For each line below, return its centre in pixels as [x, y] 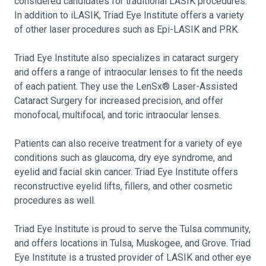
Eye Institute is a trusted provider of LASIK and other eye [133, 257]
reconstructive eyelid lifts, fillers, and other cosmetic [123, 186]
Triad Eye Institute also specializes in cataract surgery [126, 58]
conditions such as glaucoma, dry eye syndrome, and [123, 158]
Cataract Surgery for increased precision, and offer [119, 101]
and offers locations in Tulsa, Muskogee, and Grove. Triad [132, 243]
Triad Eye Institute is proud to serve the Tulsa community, [132, 229]
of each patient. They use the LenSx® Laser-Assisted [126, 86]
